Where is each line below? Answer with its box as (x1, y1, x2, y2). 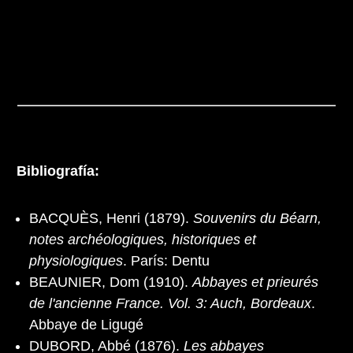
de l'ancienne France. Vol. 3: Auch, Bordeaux (29, 295, 311, 311)
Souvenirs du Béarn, (193, 210, 321, 226)
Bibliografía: (17, 162, 99, 179)
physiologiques (29, 252, 123, 269)
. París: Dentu (123, 252, 210, 269)
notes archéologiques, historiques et (29, 231, 256, 247)
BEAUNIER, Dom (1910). (29, 273, 192, 290)
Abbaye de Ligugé (29, 316, 143, 333)
